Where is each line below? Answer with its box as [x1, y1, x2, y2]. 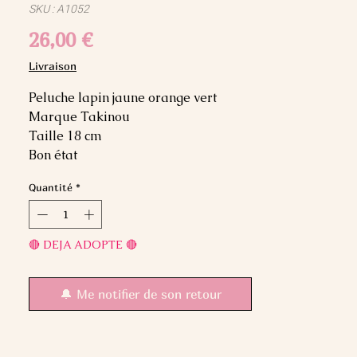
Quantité [29, 181, 73, 194]
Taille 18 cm [29, 127, 105, 145]
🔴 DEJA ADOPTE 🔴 [29, 237, 137, 252]
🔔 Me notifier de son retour [59, 285, 222, 302]
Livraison [29, 59, 76, 73]
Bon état [29, 147, 80, 164]
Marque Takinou [29, 108, 130, 126]
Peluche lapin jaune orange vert [29, 89, 220, 107]
